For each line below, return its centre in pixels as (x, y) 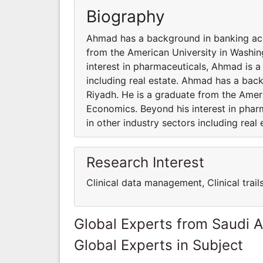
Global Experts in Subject (159, 245)
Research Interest (145, 162)
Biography (126, 16)
